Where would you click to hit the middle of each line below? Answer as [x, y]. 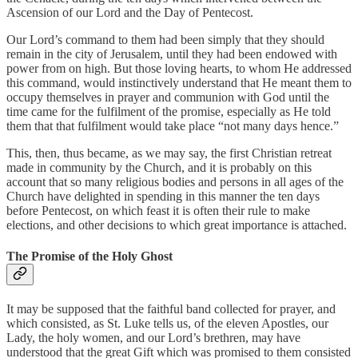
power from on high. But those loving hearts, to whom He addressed [179, 68]
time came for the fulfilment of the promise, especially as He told [169, 111]
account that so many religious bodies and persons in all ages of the [175, 181]
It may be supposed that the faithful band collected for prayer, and [171, 309]
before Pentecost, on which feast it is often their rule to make [158, 210]
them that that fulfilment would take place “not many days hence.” [173, 125]
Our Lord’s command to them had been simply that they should [165, 39]
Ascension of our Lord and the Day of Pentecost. [130, 12]
